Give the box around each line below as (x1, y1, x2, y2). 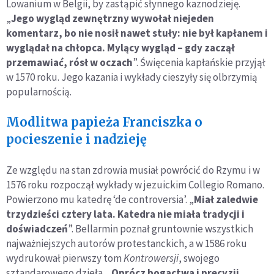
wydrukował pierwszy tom (6, 251, 124, 265)
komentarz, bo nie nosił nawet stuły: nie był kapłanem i (6, 26, 268, 40)
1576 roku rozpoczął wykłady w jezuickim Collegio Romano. (6, 177, 264, 191)
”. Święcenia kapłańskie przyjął (133, 55, 265, 69)
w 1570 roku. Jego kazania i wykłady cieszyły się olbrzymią (6, 70, 257, 84)
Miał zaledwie (194, 192, 258, 206)
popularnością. (6, 84, 72, 98)
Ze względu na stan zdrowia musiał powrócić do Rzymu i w (6, 163, 260, 177)
